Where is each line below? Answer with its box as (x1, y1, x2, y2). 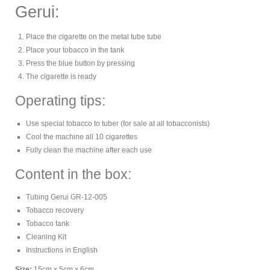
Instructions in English (26, 245, 98, 254)
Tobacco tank (26, 219, 69, 228)
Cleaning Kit (26, 232, 66, 241)
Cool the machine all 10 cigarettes (26, 132, 137, 141)
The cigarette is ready (26, 72, 96, 81)
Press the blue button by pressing (26, 58, 135, 67)
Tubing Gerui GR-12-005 (26, 192, 107, 201)
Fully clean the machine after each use (26, 145, 152, 154)
